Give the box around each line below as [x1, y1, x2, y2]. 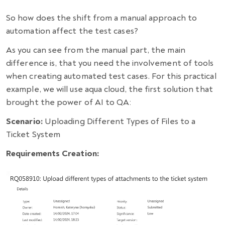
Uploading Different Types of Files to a [42, 116, 196, 127]
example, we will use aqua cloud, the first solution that [6, 84, 213, 94]
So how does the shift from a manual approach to [6, 13, 197, 23]
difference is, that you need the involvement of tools [6, 58, 214, 68]
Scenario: [6, 116, 43, 127]
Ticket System [6, 129, 61, 140]
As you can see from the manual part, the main [6, 45, 185, 55]
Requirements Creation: [6, 148, 99, 159]
